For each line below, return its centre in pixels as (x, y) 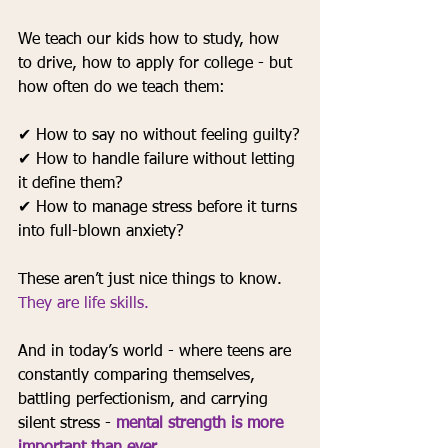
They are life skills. (83, 304)
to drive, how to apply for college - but (157, 64)
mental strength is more (202, 424)
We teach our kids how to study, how (151, 40)
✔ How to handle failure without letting (159, 160)
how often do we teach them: (121, 88)
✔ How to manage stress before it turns (160, 208)
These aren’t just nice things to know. (152, 280)
